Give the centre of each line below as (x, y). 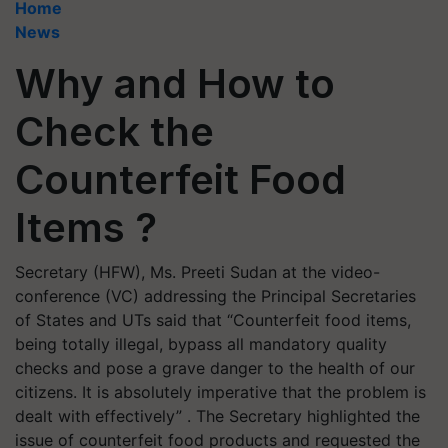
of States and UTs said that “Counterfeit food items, (213, 320)
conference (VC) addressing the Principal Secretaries (215, 296)
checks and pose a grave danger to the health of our (215, 368)
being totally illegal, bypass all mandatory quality (201, 344)
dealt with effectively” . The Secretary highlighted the (217, 416)
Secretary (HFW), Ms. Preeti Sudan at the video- (197, 272)
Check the (114, 131)
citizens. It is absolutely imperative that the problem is (220, 392)
